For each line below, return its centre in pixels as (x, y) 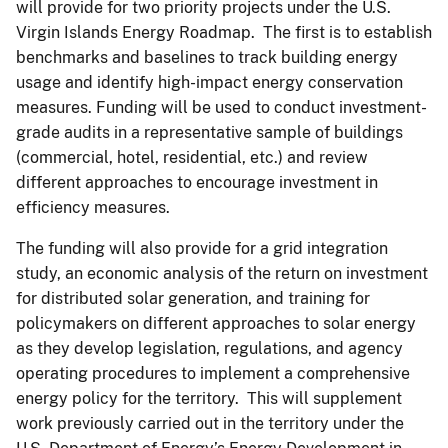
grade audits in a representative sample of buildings (209, 132)
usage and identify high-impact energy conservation (209, 82)
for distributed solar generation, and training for (193, 298)
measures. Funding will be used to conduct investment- (221, 107)
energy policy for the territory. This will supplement (209, 398)
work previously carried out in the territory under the (210, 423)
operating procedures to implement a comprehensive (213, 373)
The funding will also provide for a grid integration (202, 248)
